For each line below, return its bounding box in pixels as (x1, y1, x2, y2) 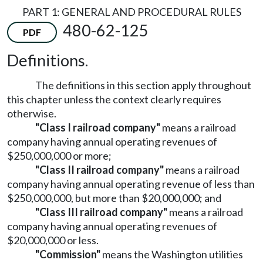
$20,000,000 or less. (7, 234, 99, 247)
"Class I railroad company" (35, 121, 160, 134)
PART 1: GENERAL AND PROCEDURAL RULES (22, 5, 241, 18)
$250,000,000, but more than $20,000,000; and (7, 191, 221, 205)
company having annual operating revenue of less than (7, 177, 255, 191)
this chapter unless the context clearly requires (7, 93, 221, 106)
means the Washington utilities (100, 248, 243, 261)
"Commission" (35, 248, 100, 261)
